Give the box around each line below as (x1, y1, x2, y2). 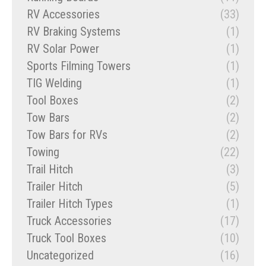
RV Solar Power (27, 42, 99, 56)
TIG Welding (27, 76, 82, 91)
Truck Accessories (27, 214, 112, 229)
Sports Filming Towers (27, 59, 131, 74)
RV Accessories (27, 7, 100, 22)
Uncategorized (27, 248, 94, 263)
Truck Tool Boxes (27, 231, 106, 246)
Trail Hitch (27, 162, 73, 177)
